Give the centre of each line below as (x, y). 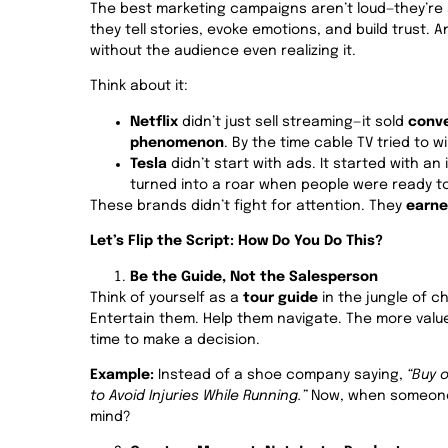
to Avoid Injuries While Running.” (198, 395)
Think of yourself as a (166, 297)
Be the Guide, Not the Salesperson (254, 276)
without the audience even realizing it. (223, 50)
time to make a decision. (175, 339)
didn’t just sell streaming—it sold (293, 121)
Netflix (154, 121)
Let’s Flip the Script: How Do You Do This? (236, 241)
